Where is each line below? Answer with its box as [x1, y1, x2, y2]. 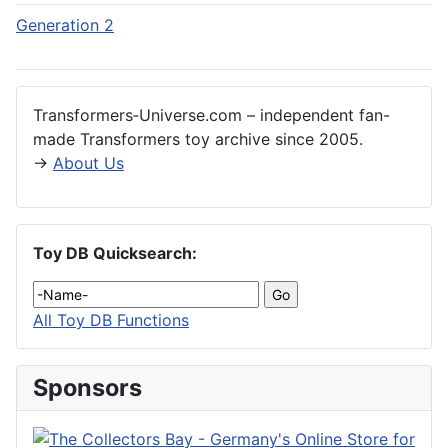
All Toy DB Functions [33, 310, 189, 331]
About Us [53, 153, 124, 174]
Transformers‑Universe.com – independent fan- [33, 105, 390, 126]
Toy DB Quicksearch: [33, 243, 197, 264]
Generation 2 [16, 15, 114, 36]
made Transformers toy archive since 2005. [33, 129, 363, 150]
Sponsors [33, 373, 142, 403]
